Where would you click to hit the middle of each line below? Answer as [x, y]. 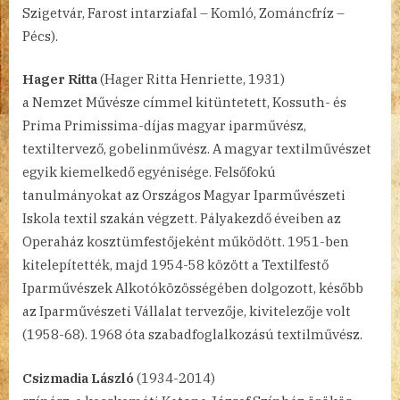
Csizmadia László [78, 378]
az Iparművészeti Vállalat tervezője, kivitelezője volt [187, 312]
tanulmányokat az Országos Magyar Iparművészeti [184, 196]
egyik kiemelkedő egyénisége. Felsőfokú [149, 172]
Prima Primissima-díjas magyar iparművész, [164, 126]
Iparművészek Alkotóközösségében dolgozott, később [193, 288]
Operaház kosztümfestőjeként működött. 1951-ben [186, 242]
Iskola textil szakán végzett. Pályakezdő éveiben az [182, 219]
